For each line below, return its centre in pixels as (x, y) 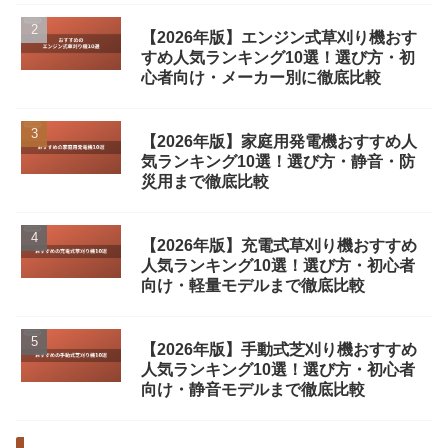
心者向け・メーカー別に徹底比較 (261, 78)
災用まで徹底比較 (205, 182)
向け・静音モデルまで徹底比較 (253, 390)
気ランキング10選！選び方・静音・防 (278, 162)
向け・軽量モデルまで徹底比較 (253, 286)
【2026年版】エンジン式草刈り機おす (279, 38)
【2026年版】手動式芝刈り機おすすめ (279, 350)
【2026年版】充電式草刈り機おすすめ (279, 246)
